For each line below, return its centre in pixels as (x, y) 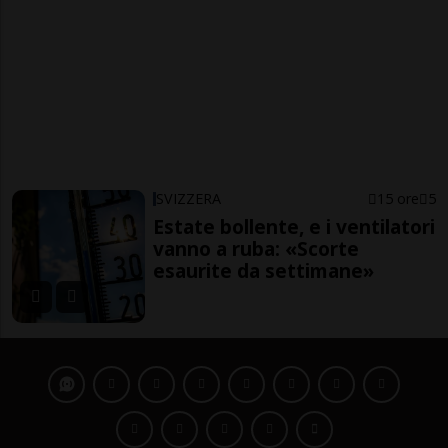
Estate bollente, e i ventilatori (294, 226)
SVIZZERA (189, 198)
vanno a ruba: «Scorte (256, 248)
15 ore (397, 198)
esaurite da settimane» (264, 270)
